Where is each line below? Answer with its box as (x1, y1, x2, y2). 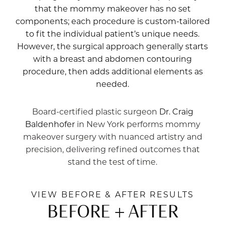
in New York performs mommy (74, 118, 200, 129)
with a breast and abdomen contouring (33, 53, 192, 64)
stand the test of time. (68, 156, 157, 167)
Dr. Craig (159, 105, 193, 117)
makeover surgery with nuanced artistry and (23, 131, 202, 142)
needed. (96, 78, 129, 89)
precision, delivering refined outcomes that (25, 143, 200, 154)
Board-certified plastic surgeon (32, 105, 159, 117)
